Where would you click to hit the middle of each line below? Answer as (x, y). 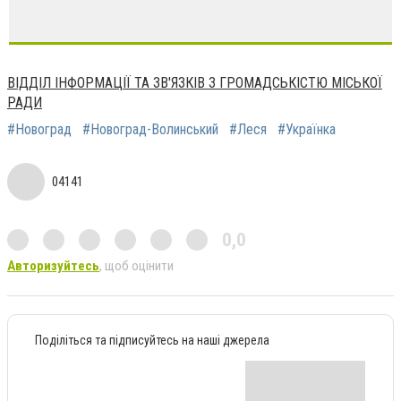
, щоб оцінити (137, 265)
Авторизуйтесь (53, 265)
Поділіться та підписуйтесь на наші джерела (152, 340)
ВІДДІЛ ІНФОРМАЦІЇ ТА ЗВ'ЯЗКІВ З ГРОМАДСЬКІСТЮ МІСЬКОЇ (195, 82)
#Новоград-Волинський (150, 129)
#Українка (307, 129)
